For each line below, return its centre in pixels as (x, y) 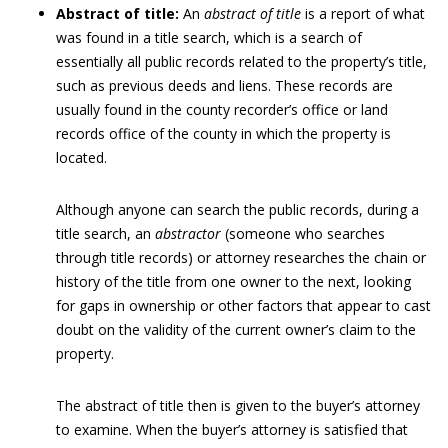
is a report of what (363, 13)
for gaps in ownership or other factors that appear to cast (243, 305)
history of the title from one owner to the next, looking (233, 281)
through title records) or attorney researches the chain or (241, 257)
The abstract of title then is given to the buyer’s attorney (238, 405)
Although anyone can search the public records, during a (237, 209)
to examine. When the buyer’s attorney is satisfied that (232, 429)
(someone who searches (303, 233)
